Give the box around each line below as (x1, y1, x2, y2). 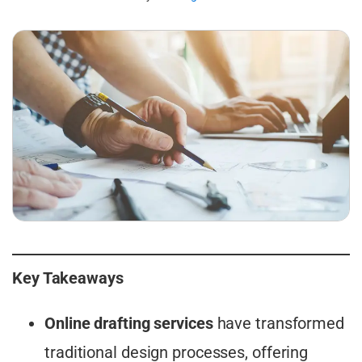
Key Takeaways (12, 268, 124, 288)
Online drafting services (44, 314, 213, 334)
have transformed (213, 314, 344, 334)
